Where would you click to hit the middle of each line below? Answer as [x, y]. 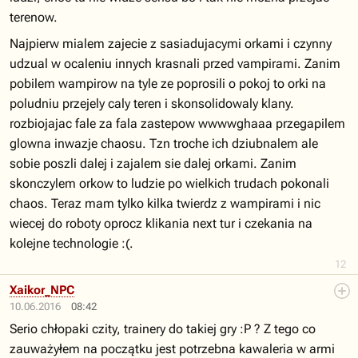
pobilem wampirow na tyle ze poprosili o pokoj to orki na [168, 84]
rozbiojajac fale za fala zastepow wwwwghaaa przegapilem [177, 123]
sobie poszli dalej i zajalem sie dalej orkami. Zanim [153, 163]
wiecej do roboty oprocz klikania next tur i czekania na [161, 223]
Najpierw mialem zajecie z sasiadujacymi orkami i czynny [171, 44]
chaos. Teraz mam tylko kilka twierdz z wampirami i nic [165, 203]
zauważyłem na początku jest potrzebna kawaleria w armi [172, 349]
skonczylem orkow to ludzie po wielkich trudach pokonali [169, 183]
